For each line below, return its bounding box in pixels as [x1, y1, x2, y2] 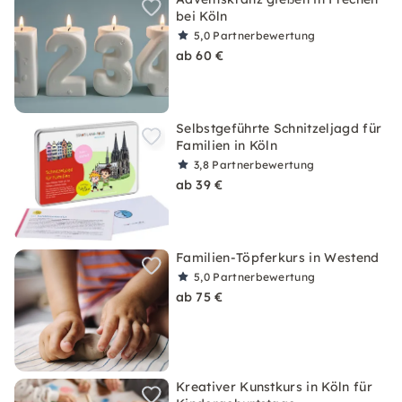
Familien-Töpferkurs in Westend [176, 249, 380, 266]
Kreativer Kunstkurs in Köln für [176, 379, 372, 395]
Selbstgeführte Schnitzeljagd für [176, 120, 382, 136]
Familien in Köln [176, 137, 278, 153]
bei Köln [176, 8, 228, 24]
